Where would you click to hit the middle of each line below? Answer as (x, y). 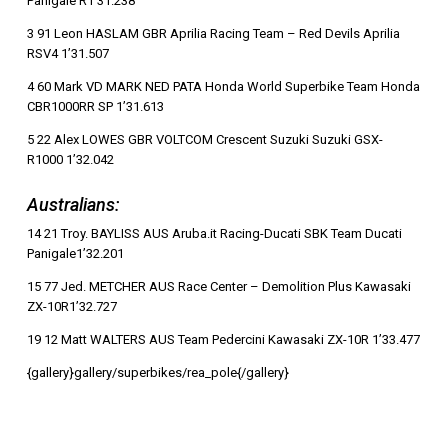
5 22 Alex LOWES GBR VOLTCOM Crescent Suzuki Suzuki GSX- (204, 140)
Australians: (73, 205)
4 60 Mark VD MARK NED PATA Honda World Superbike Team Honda (223, 87)
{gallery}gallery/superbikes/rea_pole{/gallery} (157, 373)
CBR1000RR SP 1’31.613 (96, 107)
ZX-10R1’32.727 (73, 307)
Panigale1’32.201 (75, 254)
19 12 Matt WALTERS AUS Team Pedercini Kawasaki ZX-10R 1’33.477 (223, 340)
